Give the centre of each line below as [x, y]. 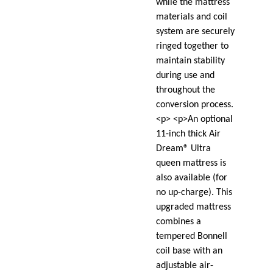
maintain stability [191, 61]
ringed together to [193, 47]
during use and [186, 76]
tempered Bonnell [192, 237]
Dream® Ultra [184, 149]
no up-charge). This [194, 193]
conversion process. [195, 105]
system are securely [196, 32]
